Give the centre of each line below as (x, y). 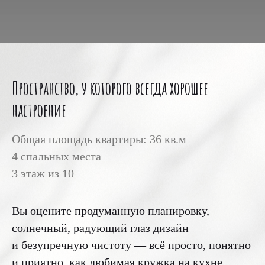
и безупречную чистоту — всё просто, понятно (131, 245)
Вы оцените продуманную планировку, (111, 211)
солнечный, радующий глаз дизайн (100, 228)
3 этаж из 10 (43, 173)
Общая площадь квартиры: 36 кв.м (99, 139)
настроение (39, 110)
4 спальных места (56, 156)
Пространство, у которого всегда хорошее (110, 88)
